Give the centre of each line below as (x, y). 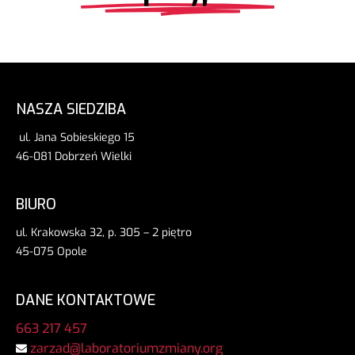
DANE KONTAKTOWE (86, 300)
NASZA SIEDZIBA (71, 109)
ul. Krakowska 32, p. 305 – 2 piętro (104, 233)
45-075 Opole (52, 252)
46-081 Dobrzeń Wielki (74, 156)
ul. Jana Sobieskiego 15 (75, 137)
